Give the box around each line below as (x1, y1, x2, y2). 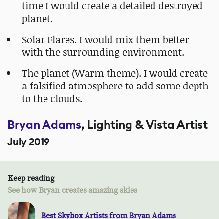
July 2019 (7, 135, 49, 149)
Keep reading (8, 173, 54, 183)
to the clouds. (22, 91, 82, 105)
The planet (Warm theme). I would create (22, 66, 208, 80)
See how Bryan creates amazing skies (8, 185, 137, 195)
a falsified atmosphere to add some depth (22, 79, 209, 92)
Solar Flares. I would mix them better (22, 32, 189, 46)
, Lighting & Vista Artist (81, 116, 208, 132)
